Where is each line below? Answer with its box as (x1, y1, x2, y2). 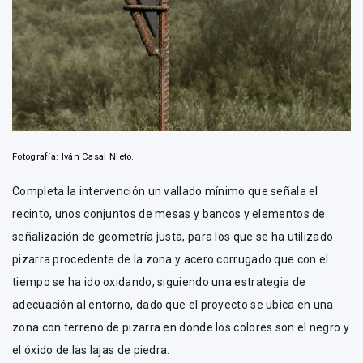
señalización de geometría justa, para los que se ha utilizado (12, 229, 334, 243)
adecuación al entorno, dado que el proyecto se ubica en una (12, 297, 334, 311)
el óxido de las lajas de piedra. (12, 343, 173, 357)
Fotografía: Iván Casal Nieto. (12, 151, 135, 162)
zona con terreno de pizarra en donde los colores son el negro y (12, 320, 349, 334)
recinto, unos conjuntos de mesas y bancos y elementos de (12, 207, 326, 220)
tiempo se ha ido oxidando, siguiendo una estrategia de (12, 275, 306, 288)
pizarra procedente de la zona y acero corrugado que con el (12, 252, 329, 266)
